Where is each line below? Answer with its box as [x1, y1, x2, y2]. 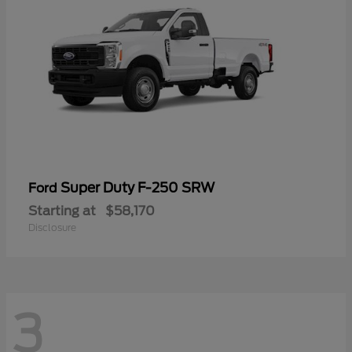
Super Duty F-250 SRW [60, 179, 214, 196]
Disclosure [28, 221, 76, 233]
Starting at [28, 203, 96, 218]
